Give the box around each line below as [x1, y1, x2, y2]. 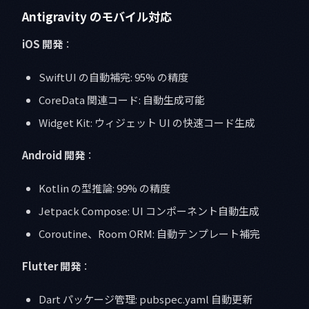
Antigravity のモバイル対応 [22, 8, 172, 26]
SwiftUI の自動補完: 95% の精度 [39, 70, 188, 85]
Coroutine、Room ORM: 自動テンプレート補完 [39, 226, 260, 241]
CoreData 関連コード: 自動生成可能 [39, 92, 205, 108]
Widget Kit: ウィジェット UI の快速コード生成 [39, 115, 255, 130]
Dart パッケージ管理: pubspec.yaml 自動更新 [39, 292, 252, 307]
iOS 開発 [22, 37, 63, 52]
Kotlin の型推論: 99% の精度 [39, 181, 170, 196]
